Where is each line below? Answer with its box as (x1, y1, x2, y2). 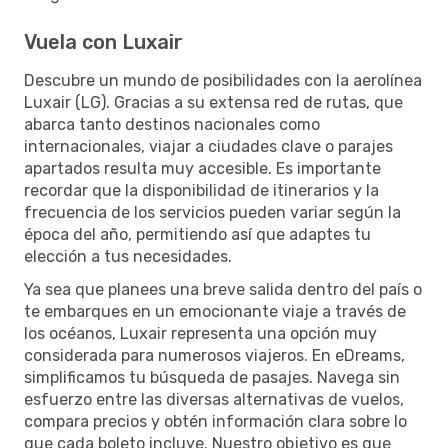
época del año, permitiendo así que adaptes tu (24, 224, 371, 244)
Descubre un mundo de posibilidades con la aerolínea (24, 70, 422, 90)
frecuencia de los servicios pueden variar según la (24, 202, 401, 222)
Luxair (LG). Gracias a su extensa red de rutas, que (24, 92, 403, 112)
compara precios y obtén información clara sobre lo (24, 411, 407, 431)
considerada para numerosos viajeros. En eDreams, (24, 345, 405, 365)
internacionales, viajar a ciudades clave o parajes (24, 136, 393, 156)
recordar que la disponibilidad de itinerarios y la (24, 180, 379, 200)
